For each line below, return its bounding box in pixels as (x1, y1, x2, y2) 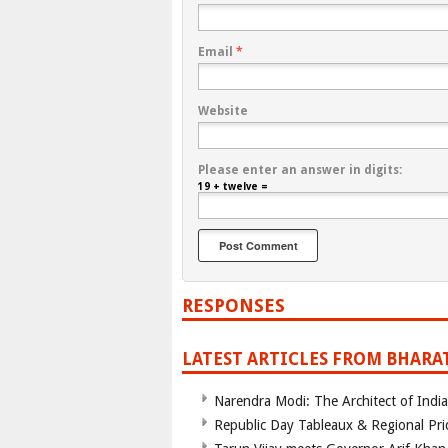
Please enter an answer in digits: (198, 163, 402, 178)
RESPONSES (182, 295, 285, 317)
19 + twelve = (198, 181, 268, 193)
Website (198, 104, 248, 119)
